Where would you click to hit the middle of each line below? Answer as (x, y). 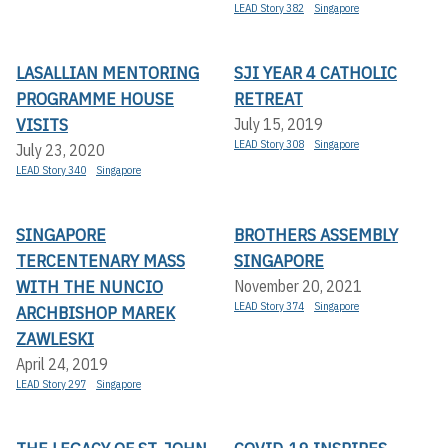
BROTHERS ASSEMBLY (316, 235)
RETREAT (268, 99)
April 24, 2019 (62, 364)
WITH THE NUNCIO (89, 287)
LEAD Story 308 (269, 144)
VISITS (42, 125)
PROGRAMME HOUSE (95, 99)
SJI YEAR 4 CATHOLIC (315, 73)
